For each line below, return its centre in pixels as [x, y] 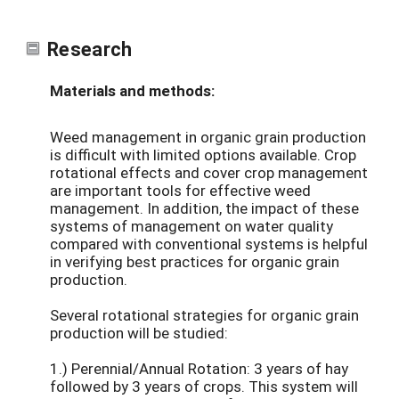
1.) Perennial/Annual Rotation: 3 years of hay [199, 368]
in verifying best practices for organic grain [195, 261]
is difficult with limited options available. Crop [203, 154]
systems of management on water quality [191, 225]
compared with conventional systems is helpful [209, 243]
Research [90, 48]
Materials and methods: [132, 91]
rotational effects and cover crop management [209, 172]
